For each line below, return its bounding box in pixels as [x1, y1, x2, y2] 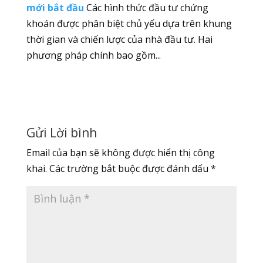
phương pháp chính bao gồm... [26, 49, 161, 62]
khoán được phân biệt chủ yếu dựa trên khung [26, 17, 232, 31]
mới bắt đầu [26, 1, 84, 15]
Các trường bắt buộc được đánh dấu [49, 162, 211, 176]
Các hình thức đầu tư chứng [86, 1, 208, 15]
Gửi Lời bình [26, 124, 97, 141]
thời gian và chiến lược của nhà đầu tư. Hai [26, 33, 213, 46]
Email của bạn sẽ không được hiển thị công [26, 146, 215, 160]
